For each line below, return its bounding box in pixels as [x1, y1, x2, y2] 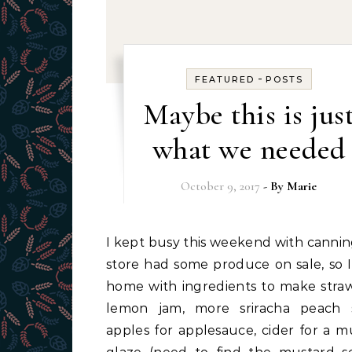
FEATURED [194, 74, 255, 85]
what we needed [152, 131, 346, 167]
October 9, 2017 [181, 178, 261, 194]
